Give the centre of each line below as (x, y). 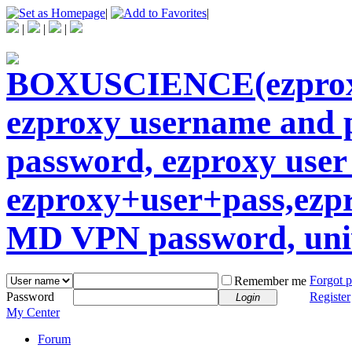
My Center (33, 312)
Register (330, 296)
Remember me (270, 280)
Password (30, 296)
